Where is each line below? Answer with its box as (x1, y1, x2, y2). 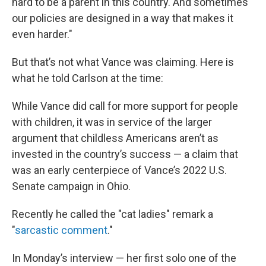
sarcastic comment (15, 224, 107, 236)
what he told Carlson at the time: (12, 72, 163, 84)
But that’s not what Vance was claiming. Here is (12, 56, 234, 68)
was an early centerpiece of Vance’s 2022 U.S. (12, 164, 227, 176)
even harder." (12, 28, 72, 40)
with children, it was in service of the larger (12, 116, 212, 128)
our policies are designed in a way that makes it (12, 12, 233, 24)
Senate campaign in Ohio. (12, 180, 131, 192)
